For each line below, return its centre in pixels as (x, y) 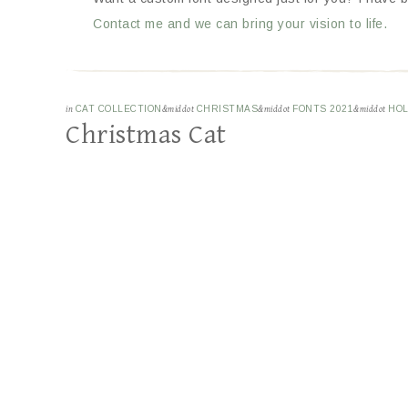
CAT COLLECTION (118, 109)
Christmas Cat (146, 135)
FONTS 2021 (323, 109)
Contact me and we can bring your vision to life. (240, 24)
